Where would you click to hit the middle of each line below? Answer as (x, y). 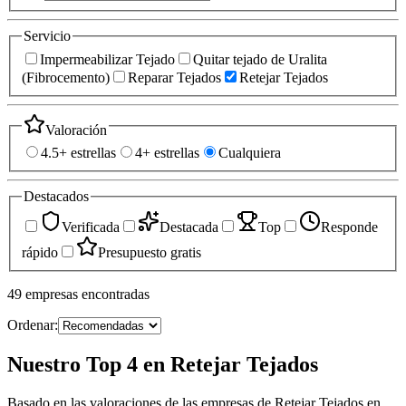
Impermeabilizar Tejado (107, 59)
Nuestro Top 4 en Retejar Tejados (163, 364)
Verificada (91, 227)
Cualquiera (250, 153)
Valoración (76, 130)
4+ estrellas (167, 153)
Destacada (189, 227)
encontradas (116, 294)
